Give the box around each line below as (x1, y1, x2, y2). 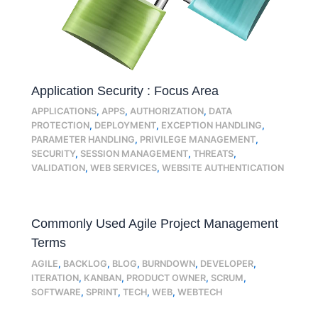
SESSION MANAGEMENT (80, 148, 189, 160)
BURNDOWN (142, 258, 196, 269)
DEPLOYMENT (94, 120, 157, 131)
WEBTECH (177, 286, 223, 297)
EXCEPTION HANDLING (161, 120, 263, 131)
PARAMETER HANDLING (31, 134, 136, 146)
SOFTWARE (31, 286, 82, 297)
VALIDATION (31, 163, 86, 174)
